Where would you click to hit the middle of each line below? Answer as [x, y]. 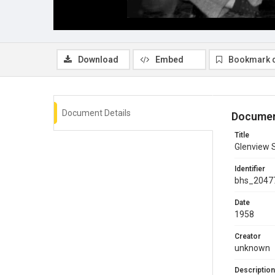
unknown [252, 248]
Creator [248, 236]
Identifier [250, 168]
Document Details [96, 113]
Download [98, 59]
